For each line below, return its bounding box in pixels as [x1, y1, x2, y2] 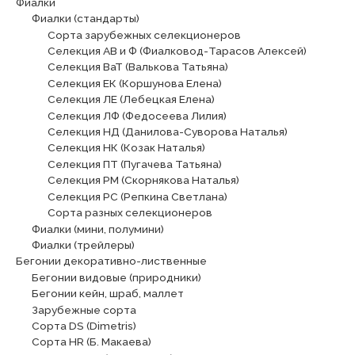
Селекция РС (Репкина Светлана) [48, 189, 227, 203]
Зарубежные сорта [32, 303, 136, 316]
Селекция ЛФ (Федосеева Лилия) [48, 109, 227, 122]
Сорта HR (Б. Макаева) [32, 335, 151, 349]
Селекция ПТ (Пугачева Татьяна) [48, 157, 222, 170]
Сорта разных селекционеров [48, 206, 212, 219]
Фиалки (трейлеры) [32, 238, 135, 251]
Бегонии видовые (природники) [32, 270, 201, 284]
